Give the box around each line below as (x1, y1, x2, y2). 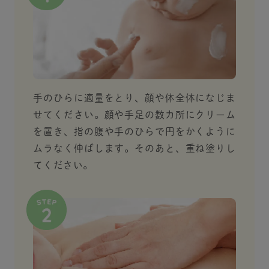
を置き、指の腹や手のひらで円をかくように (33, 127, 236, 137)
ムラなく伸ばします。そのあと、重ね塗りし (33, 144, 236, 154)
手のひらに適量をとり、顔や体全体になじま (33, 93, 236, 103)
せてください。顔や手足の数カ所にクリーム (33, 110, 236, 120)
